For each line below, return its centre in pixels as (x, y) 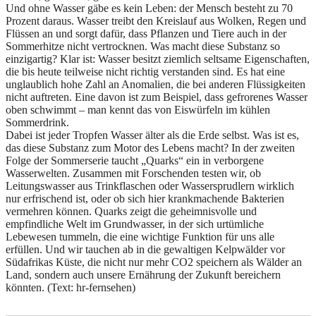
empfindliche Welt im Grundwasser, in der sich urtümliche (135, 224)
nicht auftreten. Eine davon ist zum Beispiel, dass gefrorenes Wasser (157, 97)
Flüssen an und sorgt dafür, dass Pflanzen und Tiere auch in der (146, 33)
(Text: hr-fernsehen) (91, 287)
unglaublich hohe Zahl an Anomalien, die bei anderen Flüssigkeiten (156, 84)
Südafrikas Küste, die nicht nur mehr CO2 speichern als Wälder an (154, 262)
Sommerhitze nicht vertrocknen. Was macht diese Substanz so (143, 46)
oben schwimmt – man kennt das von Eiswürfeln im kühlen (138, 109)
